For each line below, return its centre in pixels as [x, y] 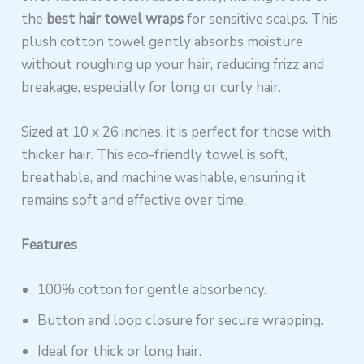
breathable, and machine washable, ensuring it [164, 178]
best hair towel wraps [115, 19]
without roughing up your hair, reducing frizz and [173, 64]
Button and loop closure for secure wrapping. [181, 321]
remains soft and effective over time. [134, 201]
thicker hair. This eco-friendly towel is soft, [155, 155]
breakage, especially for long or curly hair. [152, 87]
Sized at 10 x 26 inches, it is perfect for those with [176, 132]
